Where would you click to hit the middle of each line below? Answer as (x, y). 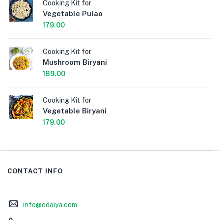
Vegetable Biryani (75, 110)
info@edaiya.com (50, 205)
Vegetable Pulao (73, 13)
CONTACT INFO (35, 171)
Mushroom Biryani (75, 62)
